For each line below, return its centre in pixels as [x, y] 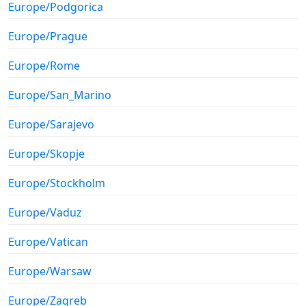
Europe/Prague [48, 36]
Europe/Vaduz [45, 212]
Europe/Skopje [46, 153]
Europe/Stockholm [57, 183]
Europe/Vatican [48, 241]
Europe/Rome [44, 65]
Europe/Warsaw [50, 271]
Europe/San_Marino [60, 95]
